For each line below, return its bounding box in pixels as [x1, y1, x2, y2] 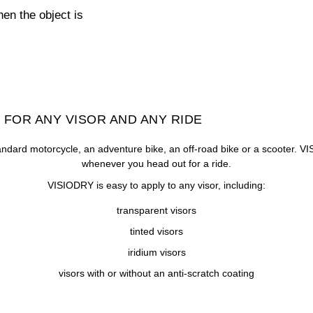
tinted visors [130, 226, 183, 237]
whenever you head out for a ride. [82, 158, 231, 169]
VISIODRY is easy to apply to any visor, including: [48, 180, 265, 191]
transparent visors [117, 205, 196, 216]
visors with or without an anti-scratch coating [59, 268, 254, 279]
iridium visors [127, 247, 186, 258]
